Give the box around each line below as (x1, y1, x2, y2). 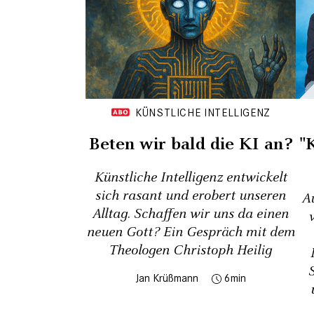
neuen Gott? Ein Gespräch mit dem (86, 222, 295, 242)
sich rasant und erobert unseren (95, 186, 286, 205)
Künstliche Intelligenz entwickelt (94, 168, 287, 187)
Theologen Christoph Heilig (109, 240, 272, 260)
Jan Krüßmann (135, 271, 198, 285)
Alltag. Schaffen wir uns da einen (93, 204, 289, 224)
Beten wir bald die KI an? (89, 132, 292, 156)
